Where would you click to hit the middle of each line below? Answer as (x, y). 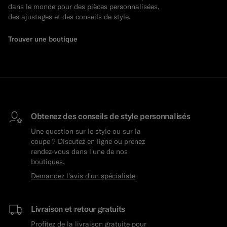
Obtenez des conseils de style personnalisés (111, 116)
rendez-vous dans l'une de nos (79, 152)
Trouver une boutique (43, 39)
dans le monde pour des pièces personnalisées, (84, 7)
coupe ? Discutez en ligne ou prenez (88, 142)
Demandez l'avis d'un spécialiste (83, 176)
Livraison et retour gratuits (78, 209)
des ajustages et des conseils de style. (69, 17)
